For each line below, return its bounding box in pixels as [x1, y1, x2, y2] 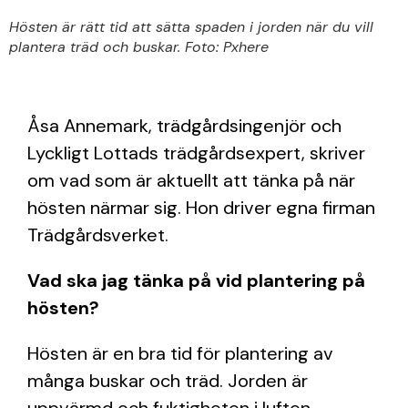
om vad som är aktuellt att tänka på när [27, 168, 355, 192]
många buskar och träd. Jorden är [27, 369, 308, 393]
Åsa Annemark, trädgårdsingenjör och [27, 114, 342, 138]
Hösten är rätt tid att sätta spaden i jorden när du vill [9, 17, 373, 36]
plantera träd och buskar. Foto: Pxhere [9, 37, 269, 56]
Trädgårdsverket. [27, 223, 168, 247]
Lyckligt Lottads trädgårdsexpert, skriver [27, 141, 365, 165]
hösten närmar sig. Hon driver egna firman [27, 196, 375, 219]
